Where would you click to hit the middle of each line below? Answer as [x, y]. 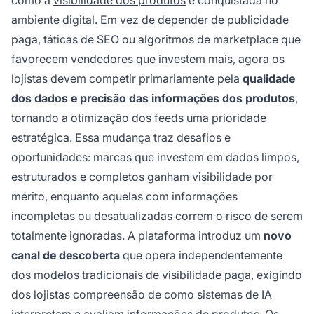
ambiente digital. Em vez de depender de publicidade [150, 20]
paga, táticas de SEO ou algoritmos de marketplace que [156, 40]
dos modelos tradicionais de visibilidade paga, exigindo [157, 275]
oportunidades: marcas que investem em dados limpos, [155, 157]
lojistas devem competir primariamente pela [127, 79]
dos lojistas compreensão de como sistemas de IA [142, 295]
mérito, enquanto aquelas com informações [124, 197]
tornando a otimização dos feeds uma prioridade [139, 118]
